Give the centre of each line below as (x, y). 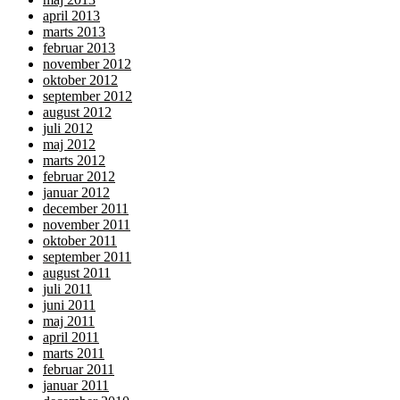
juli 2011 (67, 289)
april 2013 (71, 16)
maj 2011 (69, 321)
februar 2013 (79, 48)
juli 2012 (68, 129)
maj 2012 (69, 145)
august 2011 (77, 273)
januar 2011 (76, 386)
